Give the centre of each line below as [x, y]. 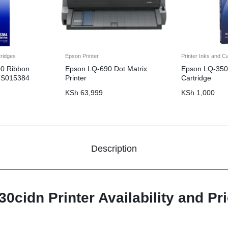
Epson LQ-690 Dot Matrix [106, 69]
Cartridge [196, 78]
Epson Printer [82, 56]
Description [114, 148]
